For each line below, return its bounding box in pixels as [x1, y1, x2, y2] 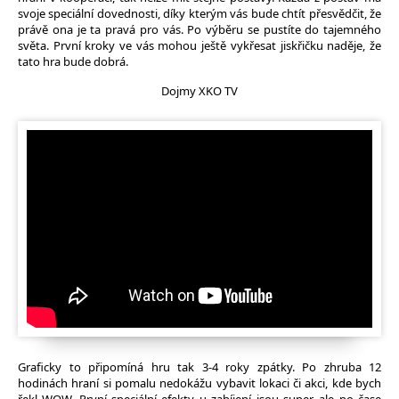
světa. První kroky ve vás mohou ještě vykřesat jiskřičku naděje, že [18, 37, 381, 53]
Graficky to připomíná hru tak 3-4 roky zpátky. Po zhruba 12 [18, 359, 381, 376]
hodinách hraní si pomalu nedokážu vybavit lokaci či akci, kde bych [18, 375, 381, 392]
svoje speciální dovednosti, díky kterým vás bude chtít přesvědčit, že [18, 5, 381, 21]
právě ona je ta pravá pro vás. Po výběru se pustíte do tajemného [18, 21, 381, 37]
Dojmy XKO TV [161, 83, 238, 99]
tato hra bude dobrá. [18, 53, 128, 69]
